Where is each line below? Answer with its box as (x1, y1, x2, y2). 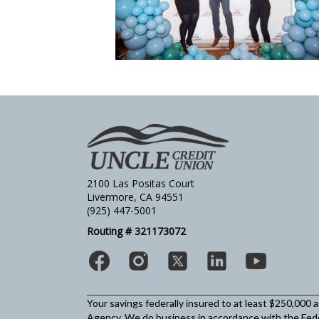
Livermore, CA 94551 (87, 190, 184, 204)
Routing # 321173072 (87, 224, 186, 238)
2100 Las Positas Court (87, 177, 194, 190)
